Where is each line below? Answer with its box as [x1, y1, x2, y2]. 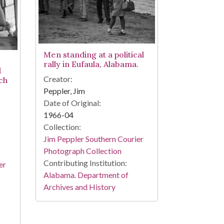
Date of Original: [43, 97, 101, 107]
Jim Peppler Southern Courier [43, 133, 143, 143]
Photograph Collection [43, 145, 121, 155]
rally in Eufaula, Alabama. [43, 58, 138, 69]
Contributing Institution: [43, 157, 127, 167]
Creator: [43, 73, 72, 83]
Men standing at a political [43, 49, 144, 59]
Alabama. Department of [43, 169, 128, 179]
